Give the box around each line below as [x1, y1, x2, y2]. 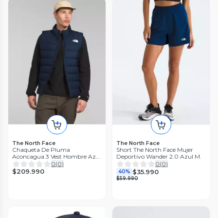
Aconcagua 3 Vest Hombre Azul [12, 153, 101, 161]
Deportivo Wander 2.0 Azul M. [116, 153, 201, 161]
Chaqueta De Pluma [12, 146, 70, 154]
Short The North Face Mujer [116, 146, 193, 154]
